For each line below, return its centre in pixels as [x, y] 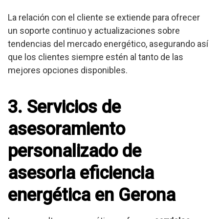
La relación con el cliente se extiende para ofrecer [104, 18]
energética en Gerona [92, 195]
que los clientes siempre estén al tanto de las [96, 57]
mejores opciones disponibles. [68, 70]
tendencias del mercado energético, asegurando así [108, 44]
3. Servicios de [64, 107]
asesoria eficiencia [81, 173]
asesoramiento [66, 129]
